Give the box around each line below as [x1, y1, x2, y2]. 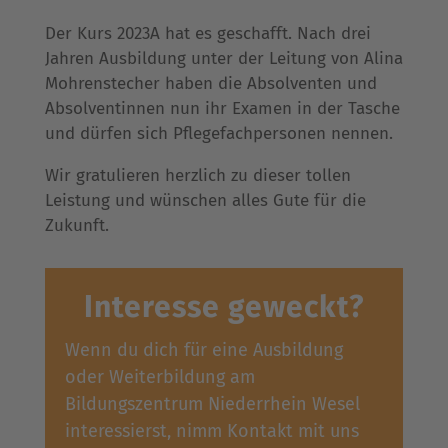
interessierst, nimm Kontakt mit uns [64, 419, 359, 442]
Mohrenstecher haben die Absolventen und [44, 72, 377, 94]
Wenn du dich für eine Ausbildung [64, 338, 343, 361]
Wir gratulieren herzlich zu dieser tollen [44, 164, 351, 186]
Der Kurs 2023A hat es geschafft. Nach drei [44, 22, 371, 44]
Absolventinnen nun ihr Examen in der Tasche [44, 97, 400, 119]
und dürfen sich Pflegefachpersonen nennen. [44, 122, 393, 144]
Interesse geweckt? [83, 288, 364, 325]
